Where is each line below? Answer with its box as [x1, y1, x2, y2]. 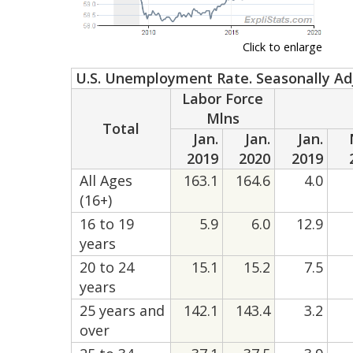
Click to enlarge [243, 39, 323, 55]
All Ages [80, 171, 133, 191]
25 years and [80, 301, 165, 321]
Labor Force [182, 89, 264, 109]
